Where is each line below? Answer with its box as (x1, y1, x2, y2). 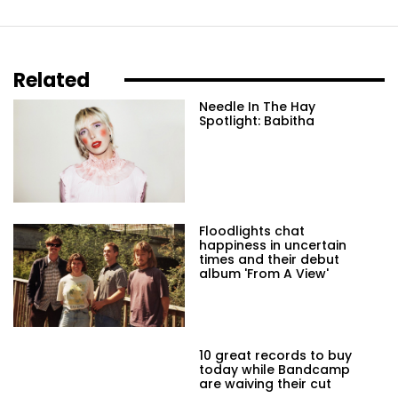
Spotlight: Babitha (199, 111, 314, 130)
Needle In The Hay (199, 97, 315, 115)
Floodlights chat (199, 222, 305, 241)
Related (13, 66, 90, 94)
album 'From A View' (199, 265, 329, 283)
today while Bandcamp (199, 361, 350, 379)
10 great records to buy (199, 346, 352, 365)
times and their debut (199, 251, 339, 269)
